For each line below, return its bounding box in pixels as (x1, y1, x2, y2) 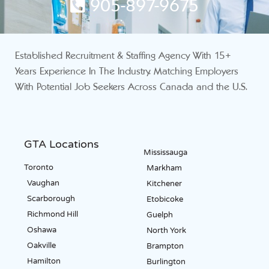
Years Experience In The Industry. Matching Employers (15, 67, 238, 76)
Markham (147, 163, 182, 173)
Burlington (147, 256, 186, 267)
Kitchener (147, 178, 182, 189)
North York (147, 225, 186, 235)
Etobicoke (147, 194, 183, 204)
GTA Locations (24, 137, 99, 151)
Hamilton (27, 256, 61, 266)
